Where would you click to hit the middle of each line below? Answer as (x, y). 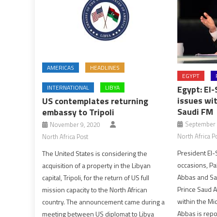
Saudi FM (195, 112)
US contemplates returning (95, 101)
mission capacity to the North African (95, 190)
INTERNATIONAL (68, 88)
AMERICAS (61, 68)
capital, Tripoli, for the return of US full (96, 178)
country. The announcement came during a (104, 202)
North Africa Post (65, 137)
